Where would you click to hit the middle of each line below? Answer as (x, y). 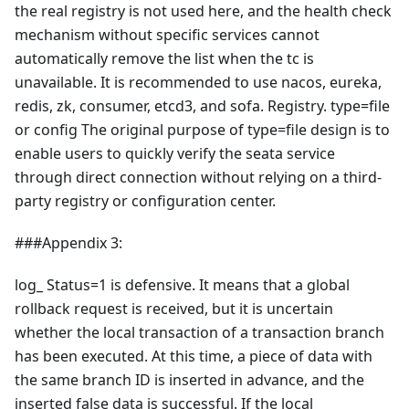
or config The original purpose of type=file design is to (202, 129)
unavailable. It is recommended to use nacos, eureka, (198, 82)
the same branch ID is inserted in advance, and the (189, 379)
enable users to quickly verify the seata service (175, 153)
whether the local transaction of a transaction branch (199, 332)
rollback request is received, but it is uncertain (174, 308)
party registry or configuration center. (145, 200)
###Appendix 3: (68, 242)
